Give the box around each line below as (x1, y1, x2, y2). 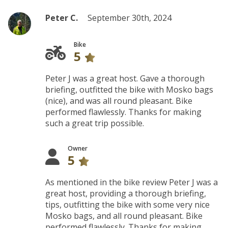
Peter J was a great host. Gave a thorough (45, 73, 205, 84)
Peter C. (45, 12, 78, 23)
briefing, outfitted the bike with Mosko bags (45, 84, 214, 95)
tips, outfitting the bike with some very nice (45, 199, 210, 210)
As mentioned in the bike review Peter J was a (45, 177, 218, 188)
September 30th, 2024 (88, 12, 172, 23)
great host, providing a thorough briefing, (45, 188, 207, 199)
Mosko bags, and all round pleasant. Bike (45, 210, 203, 221)
